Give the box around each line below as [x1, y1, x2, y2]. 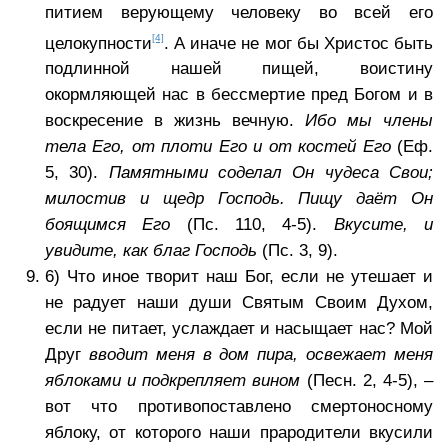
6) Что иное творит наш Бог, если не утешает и [45, 267, 433, 287]
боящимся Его [45, 215, 171, 235]
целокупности [45, 33, 152, 53]
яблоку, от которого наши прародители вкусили [45, 423, 433, 443]
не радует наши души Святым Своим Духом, [45, 293, 433, 313]
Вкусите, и [333, 215, 434, 235]
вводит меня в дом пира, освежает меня [88, 345, 434, 365]
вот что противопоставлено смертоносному [45, 397, 433, 417]
